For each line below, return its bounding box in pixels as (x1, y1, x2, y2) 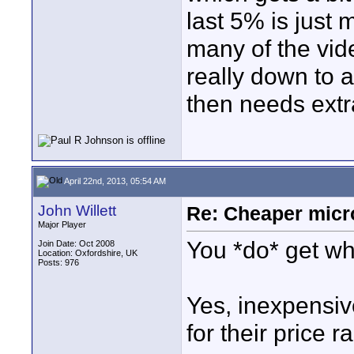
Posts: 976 (38, 258, 79, 267)
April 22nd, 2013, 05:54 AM (62, 175, 166, 186)
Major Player (38, 220, 86, 229)
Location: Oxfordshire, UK (38, 248, 137, 258)
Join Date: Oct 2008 (38, 239, 115, 248)
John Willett (38, 202, 116, 219)
